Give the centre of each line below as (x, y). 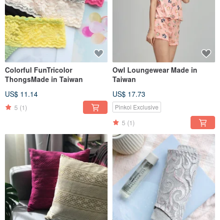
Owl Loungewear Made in (142, 70)
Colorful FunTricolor (39, 70)
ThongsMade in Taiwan (44, 79)
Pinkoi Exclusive (137, 107)
